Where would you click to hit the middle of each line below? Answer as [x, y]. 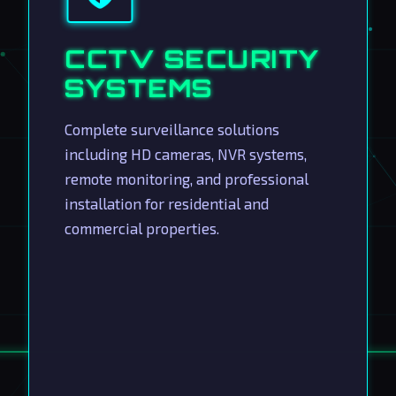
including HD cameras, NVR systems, [186, 154]
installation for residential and [167, 203]
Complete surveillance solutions [172, 129]
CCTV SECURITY [192, 59]
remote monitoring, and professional [187, 179]
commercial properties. [142, 228]
